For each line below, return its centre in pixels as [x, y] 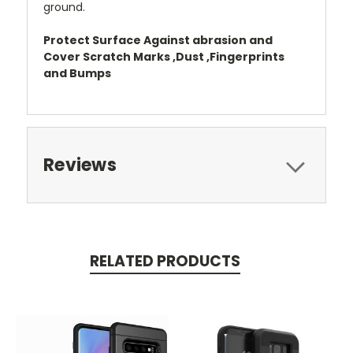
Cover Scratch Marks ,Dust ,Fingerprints [164, 56]
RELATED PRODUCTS [165, 261]
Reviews [80, 165]
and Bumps [78, 73]
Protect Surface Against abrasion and [158, 40]
